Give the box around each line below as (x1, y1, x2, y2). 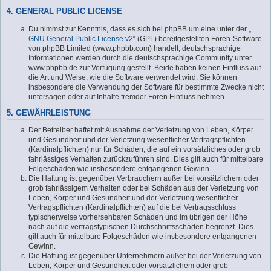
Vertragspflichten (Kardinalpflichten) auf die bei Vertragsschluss (28, 203, 236, 212)
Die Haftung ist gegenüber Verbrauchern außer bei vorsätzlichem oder (28, 174, 259, 183)
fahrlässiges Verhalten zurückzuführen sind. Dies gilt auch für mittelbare (28, 155, 263, 164)
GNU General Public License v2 (28, 34, 133, 43)
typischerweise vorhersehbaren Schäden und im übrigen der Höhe (28, 213, 247, 222)
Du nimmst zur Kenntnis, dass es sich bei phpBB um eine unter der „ (28, 24, 251, 33)
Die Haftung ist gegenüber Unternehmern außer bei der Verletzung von (28, 252, 261, 261)
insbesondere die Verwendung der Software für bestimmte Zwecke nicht (28, 82, 264, 91)
